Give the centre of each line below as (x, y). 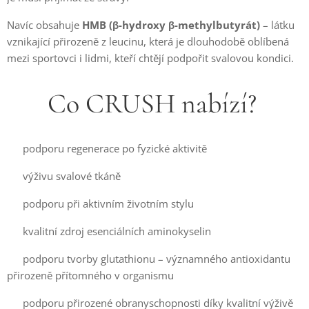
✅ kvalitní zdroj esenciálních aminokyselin (109, 231)
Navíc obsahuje (44, 25)
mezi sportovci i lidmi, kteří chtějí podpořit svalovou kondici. (150, 58)
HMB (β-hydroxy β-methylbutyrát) (171, 25)
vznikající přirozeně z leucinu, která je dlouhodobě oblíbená (148, 41)
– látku (277, 25)
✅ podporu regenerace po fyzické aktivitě (107, 148)
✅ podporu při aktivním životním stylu (100, 203)
